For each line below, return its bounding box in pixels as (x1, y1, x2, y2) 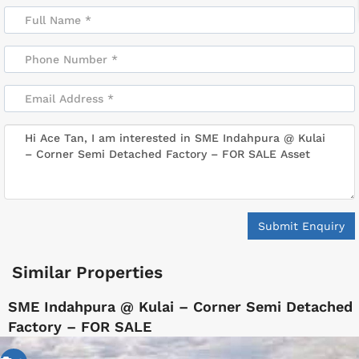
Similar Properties (12, 262, 163, 283)
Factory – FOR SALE (8, 318, 151, 336)
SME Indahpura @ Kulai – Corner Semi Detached (8, 298, 353, 316)
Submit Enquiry (258, 220, 345, 233)
